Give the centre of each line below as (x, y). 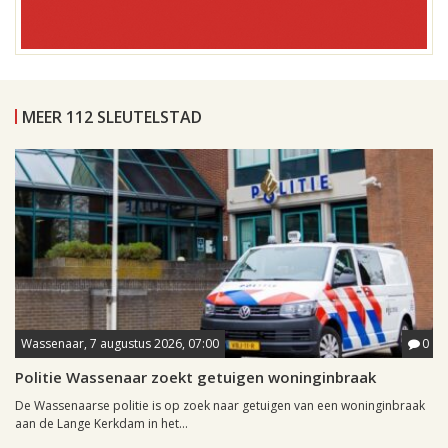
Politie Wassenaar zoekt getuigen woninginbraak (195, 377)
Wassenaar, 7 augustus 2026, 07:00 (120, 344)
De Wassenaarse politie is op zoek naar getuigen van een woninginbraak (220, 406)
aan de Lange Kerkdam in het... (101, 424)
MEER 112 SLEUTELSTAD (112, 117)
